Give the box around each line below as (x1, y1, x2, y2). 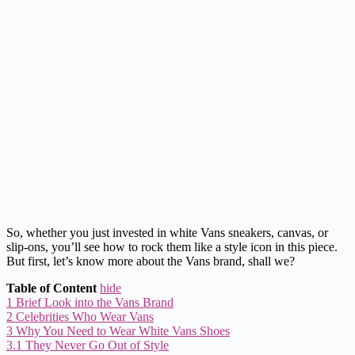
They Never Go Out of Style (25, 338, 169, 352)
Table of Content (6, 281, 97, 295)
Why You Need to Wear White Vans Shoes (16, 323, 230, 338)
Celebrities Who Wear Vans (16, 309, 154, 323)
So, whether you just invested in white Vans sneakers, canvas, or (6, 225, 328, 239)
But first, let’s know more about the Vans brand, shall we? (6, 254, 295, 268)
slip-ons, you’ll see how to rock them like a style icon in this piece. (6, 239, 338, 254)
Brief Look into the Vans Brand (16, 295, 174, 309)
